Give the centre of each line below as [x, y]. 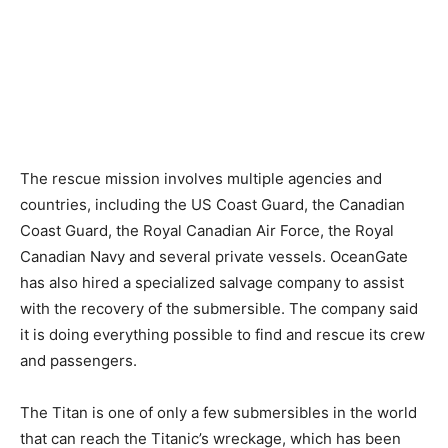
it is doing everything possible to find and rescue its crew [222, 334]
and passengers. [78, 360]
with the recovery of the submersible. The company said [219, 308]
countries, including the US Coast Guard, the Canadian [212, 204]
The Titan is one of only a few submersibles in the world [218, 412]
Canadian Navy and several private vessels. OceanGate [214, 256]
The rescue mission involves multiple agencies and [201, 178]
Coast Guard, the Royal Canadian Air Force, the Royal [207, 230]
